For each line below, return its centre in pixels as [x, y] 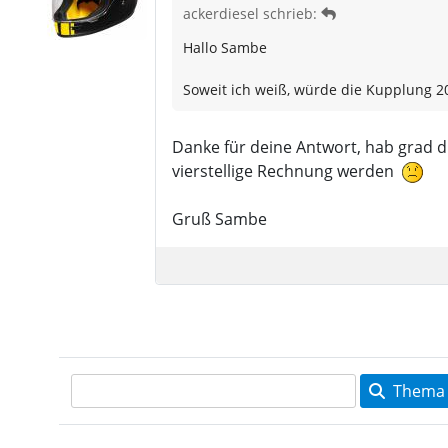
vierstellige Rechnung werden [286, 171]
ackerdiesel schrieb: [251, 13]
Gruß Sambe [219, 219]
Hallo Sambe [224, 47]
